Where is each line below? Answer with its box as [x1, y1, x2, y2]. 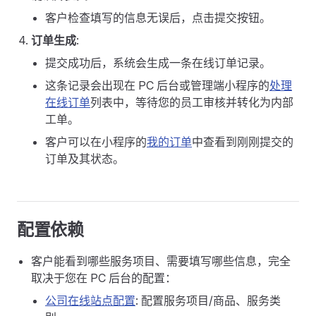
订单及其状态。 [45, 152, 124, 166]
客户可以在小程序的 [45, 135, 147, 149]
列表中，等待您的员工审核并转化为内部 [90, 95, 293, 109]
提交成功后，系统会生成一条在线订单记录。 [45, 56, 271, 70]
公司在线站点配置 [45, 293, 135, 308]
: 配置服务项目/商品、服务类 [135, 293, 281, 308]
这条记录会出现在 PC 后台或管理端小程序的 [45, 78, 269, 92]
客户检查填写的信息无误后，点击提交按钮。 [45, 11, 271, 25]
